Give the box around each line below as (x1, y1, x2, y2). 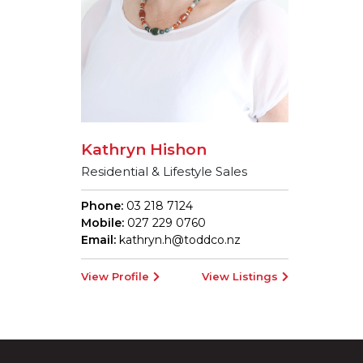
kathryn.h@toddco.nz (119, 232, 241, 247)
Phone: (81, 198, 123, 213)
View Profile (81, 269, 149, 283)
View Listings (201, 269, 278, 283)
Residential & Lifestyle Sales (81, 163, 247, 179)
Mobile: (81, 215, 124, 230)
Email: (81, 232, 119, 247)
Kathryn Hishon (81, 139, 207, 159)
